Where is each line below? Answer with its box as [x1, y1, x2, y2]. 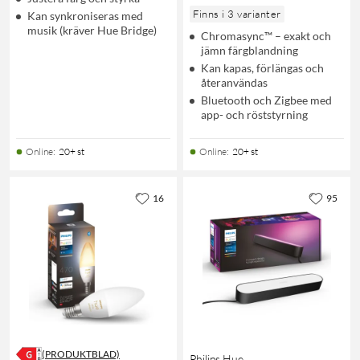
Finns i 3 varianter [193, 6, 281, 20]
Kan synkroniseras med [27, 8, 143, 22]
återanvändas [201, 75, 268, 89]
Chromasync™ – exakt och [201, 28, 331, 43]
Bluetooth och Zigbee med [201, 92, 332, 107]
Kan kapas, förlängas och [201, 60, 324, 75]
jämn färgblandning [201, 43, 298, 57]
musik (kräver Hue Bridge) [27, 22, 157, 37]
